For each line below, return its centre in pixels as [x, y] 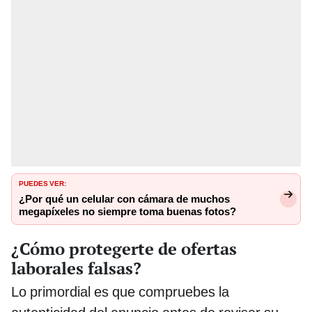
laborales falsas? [76, 268]
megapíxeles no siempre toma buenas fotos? [127, 212]
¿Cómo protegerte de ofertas [124, 248]
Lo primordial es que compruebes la [120, 291]
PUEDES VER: [42, 183]
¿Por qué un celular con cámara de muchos [124, 200]
